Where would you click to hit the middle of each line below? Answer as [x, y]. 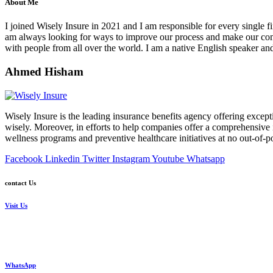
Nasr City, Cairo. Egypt [46, 241]
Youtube [168, 158]
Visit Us [16, 206]
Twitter [96, 158]
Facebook [24, 158]
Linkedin [62, 158]
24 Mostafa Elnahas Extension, [58, 230]
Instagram [131, 158]
